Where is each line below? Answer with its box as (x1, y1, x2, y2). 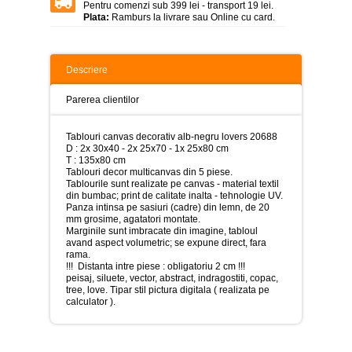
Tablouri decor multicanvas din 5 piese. (66, 166, 233, 178)
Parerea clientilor (66, 93, 139, 105)
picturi (8, 111, 46, 126)
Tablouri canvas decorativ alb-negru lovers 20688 (66, 130, 277, 142)
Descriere (66, 64, 108, 75)
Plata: (83, 11, 109, 23)
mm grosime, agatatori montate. (66, 213, 200, 225)
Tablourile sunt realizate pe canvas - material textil (66, 178, 279, 189)
